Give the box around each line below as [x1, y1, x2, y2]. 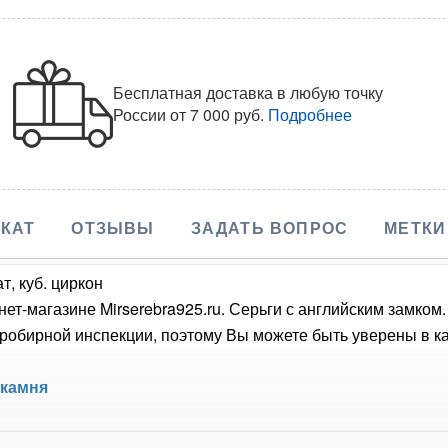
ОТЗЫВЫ [71, 215, 155, 239]
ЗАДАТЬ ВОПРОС [190, 215, 349, 239]
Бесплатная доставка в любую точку [113, 80, 384, 104]
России [113, 102, 171, 126]
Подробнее [268, 102, 353, 126]
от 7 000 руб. [170, 102, 265, 126]
